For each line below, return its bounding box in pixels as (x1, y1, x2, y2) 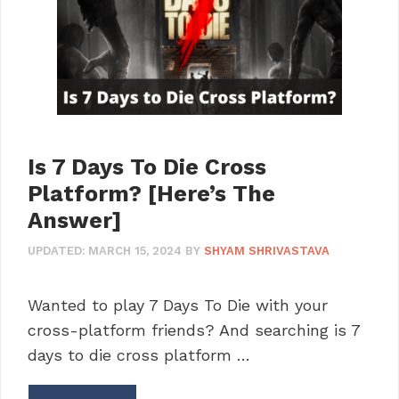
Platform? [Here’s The (28, 181, 275, 208)
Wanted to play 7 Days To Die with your (28, 295, 328, 314)
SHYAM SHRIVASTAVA (204, 243, 330, 257)
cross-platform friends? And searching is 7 (28, 320, 360, 339)
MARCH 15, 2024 (88, 243, 182, 257)
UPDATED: (28, 243, 85, 257)
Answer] (28, 208, 121, 234)
